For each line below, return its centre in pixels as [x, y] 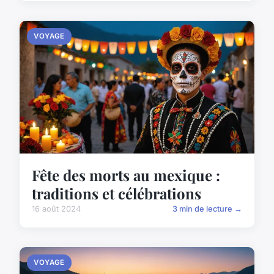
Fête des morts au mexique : [126, 175]
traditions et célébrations [117, 193]
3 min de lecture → [207, 209]
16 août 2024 [56, 209]
